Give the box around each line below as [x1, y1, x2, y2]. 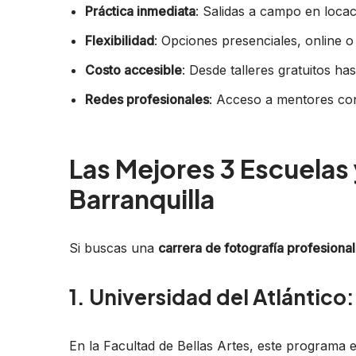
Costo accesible [85, 61, 182, 78]
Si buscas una [69, 239, 158, 256]
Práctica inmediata [85, 2, 195, 19]
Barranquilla [69, 182, 215, 215]
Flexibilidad [85, 32, 154, 48]
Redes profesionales [85, 91, 209, 107]
